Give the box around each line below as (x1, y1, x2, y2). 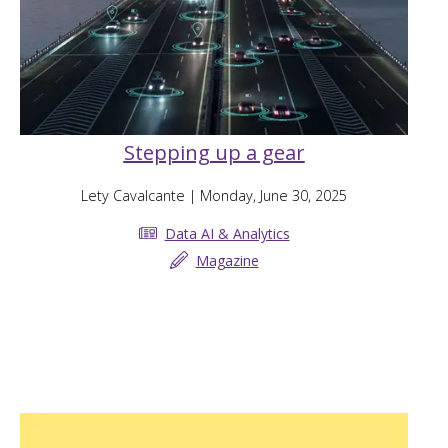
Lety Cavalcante (81, 186, 185, 206)
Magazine (195, 250, 259, 270)
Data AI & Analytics (164, 223, 290, 243)
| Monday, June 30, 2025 (185, 186, 347, 206)
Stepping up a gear (123, 139, 305, 167)
